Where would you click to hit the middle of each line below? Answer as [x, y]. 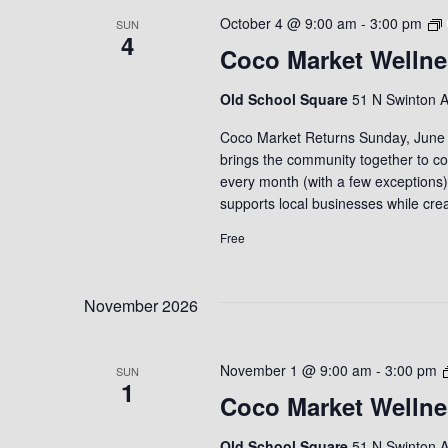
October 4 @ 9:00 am [288, 23]
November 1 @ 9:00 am [295, 370]
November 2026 [141, 305]
